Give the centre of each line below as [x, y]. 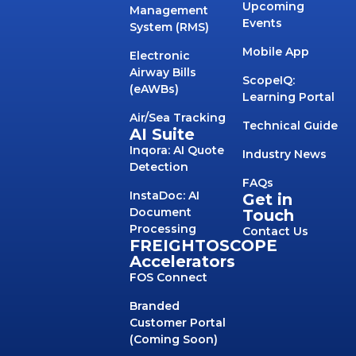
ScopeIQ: [269, 80]
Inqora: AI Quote [176, 150]
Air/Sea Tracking [177, 117]
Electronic [159, 55]
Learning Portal [289, 97]
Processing [163, 228]
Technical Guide [290, 125]
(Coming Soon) [173, 339]
